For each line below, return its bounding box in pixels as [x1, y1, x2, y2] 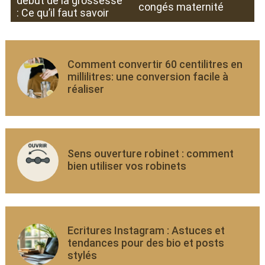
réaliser [67, 82, 104, 95]
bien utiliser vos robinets [67, 159, 186, 172]
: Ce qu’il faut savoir [16, 7, 109, 20]
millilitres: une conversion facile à [67, 70, 228, 83]
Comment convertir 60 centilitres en [67, 57, 243, 70]
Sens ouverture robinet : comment [67, 147, 234, 160]
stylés [67, 248, 97, 261]
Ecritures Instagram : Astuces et [67, 224, 225, 237]
